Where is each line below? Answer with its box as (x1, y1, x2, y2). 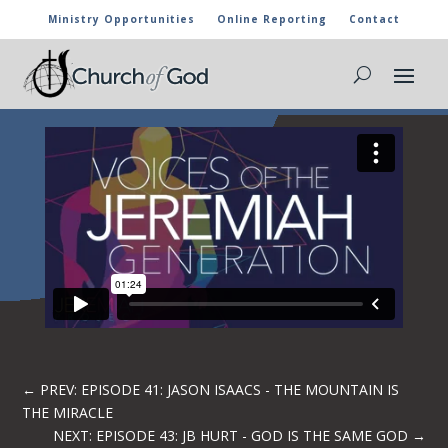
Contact (349, 12, 400, 26)
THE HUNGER (44, 65, 160, 89)
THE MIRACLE (22, 402, 114, 422)
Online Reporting (217, 12, 327, 26)
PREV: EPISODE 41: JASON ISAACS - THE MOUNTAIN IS (40, 379, 400, 399)
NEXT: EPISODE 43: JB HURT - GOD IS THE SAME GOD (52, 425, 408, 445)
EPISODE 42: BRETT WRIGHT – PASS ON (44, 47, 380, 71)
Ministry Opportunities (48, 12, 195, 26)
